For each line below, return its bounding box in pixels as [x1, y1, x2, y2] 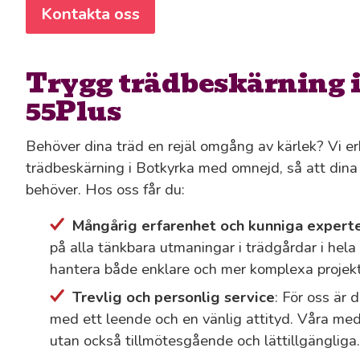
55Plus [26, 90, 121, 132]
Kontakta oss [41, 2, 140, 25]
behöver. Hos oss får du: [26, 178, 185, 199]
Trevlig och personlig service [72, 287, 275, 308]
